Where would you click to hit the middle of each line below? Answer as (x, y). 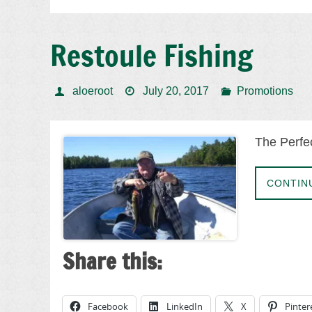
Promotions (265, 91)
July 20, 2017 (176, 91)
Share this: (112, 262)
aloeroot (92, 91)
